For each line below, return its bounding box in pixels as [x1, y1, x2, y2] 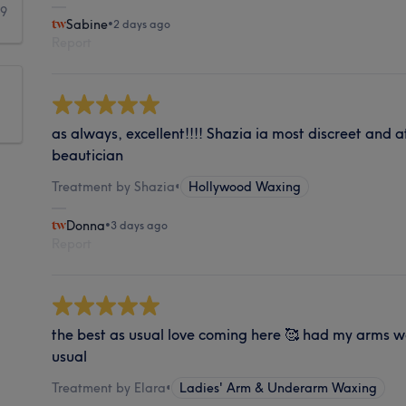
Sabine [66, 15, 109, 33]
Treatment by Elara [52, 379, 167, 396]
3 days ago [111, 217, 169, 232]
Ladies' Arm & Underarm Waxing [179, 379, 378, 396]
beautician [52, 145, 124, 164]
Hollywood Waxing [188, 178, 302, 195]
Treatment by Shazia [52, 178, 176, 195]
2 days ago [113, 16, 171, 31]
